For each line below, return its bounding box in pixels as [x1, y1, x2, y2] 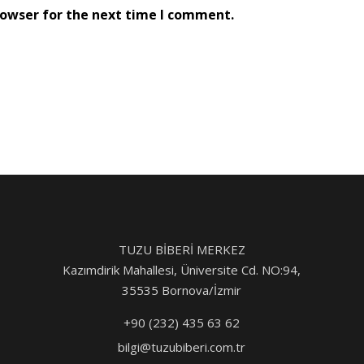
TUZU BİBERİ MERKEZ [118, 240, 245, 258]
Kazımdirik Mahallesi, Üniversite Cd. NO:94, [63, 261, 301, 278]
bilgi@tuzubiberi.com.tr [118, 338, 246, 355]
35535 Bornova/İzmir [122, 281, 242, 298]
